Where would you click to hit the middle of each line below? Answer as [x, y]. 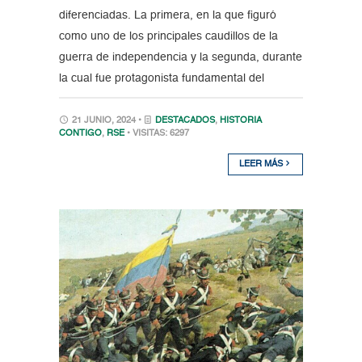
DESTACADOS [185, 120]
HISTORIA [240, 120]
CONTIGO [80, 133]
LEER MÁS [263, 164]
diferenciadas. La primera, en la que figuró [167, 15]
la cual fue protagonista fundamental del [161, 78]
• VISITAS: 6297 [158, 133]
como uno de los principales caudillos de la [168, 36]
